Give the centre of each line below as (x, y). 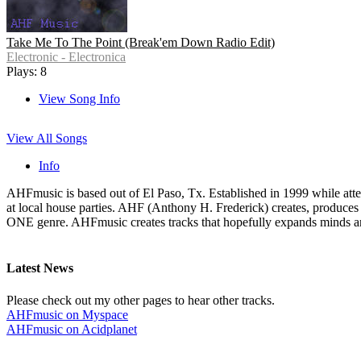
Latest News (40, 268)
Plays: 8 (27, 72)
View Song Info (79, 99)
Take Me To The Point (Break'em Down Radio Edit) (141, 43)
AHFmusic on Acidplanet (72, 329)
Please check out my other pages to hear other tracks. (141, 300)
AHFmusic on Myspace (67, 314)
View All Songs (47, 139)
